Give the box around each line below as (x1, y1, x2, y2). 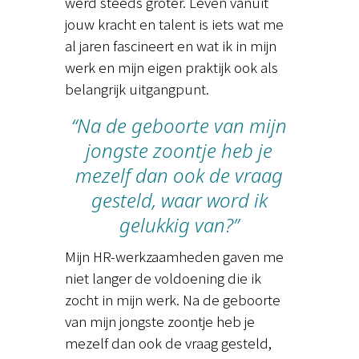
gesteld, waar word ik (91, 187, 268, 214)
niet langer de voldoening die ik (64, 268, 261, 288)
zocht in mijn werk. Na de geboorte (64, 289, 280, 310)
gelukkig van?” (119, 212, 240, 239)
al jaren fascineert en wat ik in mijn (64, 35, 276, 56)
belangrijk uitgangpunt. (64, 79, 209, 99)
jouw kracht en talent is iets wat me (64, 14, 284, 34)
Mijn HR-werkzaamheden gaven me (64, 246, 284, 267)
